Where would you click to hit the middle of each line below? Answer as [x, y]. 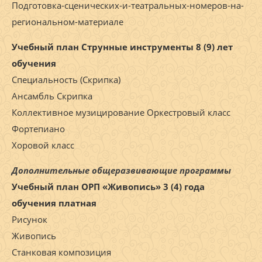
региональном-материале [68, 22]
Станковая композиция [61, 252]
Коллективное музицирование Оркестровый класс [121, 113]
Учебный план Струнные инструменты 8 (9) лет [122, 47]
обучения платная [54, 203]
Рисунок [30, 220]
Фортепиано [38, 129]
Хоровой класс [43, 145]
